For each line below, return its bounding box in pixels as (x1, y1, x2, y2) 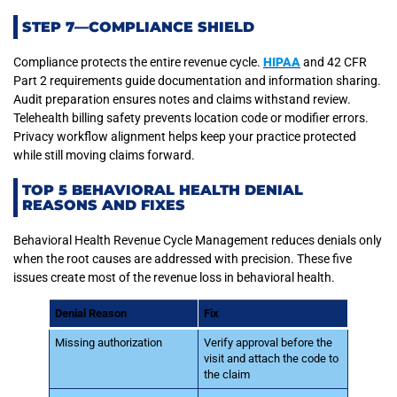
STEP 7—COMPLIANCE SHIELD (22, 19, 254, 36)
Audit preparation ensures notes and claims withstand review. (13, 92, 351, 107)
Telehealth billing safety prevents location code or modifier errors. (13, 111, 369, 126)
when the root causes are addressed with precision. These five (13, 251, 352, 266)
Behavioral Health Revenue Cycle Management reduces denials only (13, 232, 382, 247)
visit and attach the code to (204, 351, 339, 365)
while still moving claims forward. (13, 148, 195, 163)
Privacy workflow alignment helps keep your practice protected (13, 129, 356, 144)
